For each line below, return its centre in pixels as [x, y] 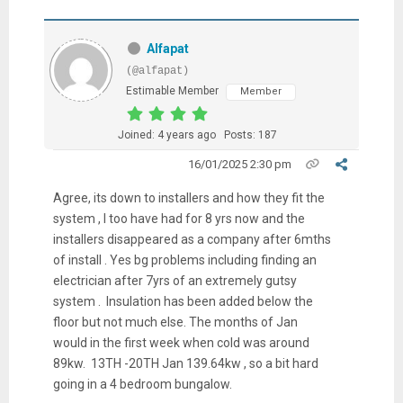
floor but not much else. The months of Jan [175, 322]
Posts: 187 [250, 135]
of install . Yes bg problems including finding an [184, 260]
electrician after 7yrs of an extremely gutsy [175, 281]
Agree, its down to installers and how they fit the [188, 198]
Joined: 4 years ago [166, 135]
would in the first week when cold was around [181, 343]
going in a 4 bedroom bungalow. [142, 385]
